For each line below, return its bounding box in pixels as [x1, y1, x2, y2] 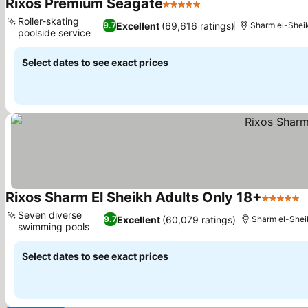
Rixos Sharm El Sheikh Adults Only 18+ [5, 189, 262, 206]
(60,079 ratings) [162, 213, 236, 225]
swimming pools [18, 221, 89, 232]
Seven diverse [18, 209, 82, 221]
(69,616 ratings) [162, 19, 235, 32]
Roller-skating [18, 15, 79, 27]
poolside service [18, 27, 91, 38]
